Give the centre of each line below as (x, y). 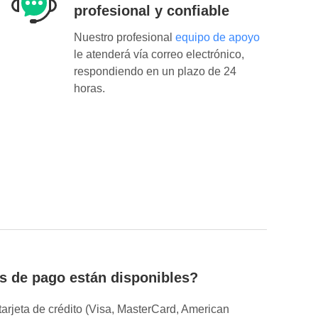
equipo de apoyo (218, 38)
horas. (89, 89)
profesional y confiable (152, 11)
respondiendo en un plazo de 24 (155, 72)
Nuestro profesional (125, 38)
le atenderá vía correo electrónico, (159, 55)
